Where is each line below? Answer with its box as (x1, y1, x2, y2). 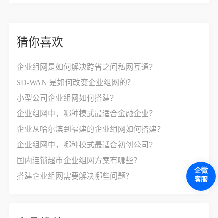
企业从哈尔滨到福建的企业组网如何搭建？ (17, 125, 165, 133)
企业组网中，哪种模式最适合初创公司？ (17, 141, 157, 149)
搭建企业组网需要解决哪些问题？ (17, 172, 134, 180)
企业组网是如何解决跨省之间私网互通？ (17, 63, 157, 71)
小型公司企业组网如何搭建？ (17, 94, 118, 102)
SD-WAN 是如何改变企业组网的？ (17, 78, 135, 87)
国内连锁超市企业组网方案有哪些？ (17, 156, 142, 164)
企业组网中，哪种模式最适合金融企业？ (17, 109, 157, 118)
